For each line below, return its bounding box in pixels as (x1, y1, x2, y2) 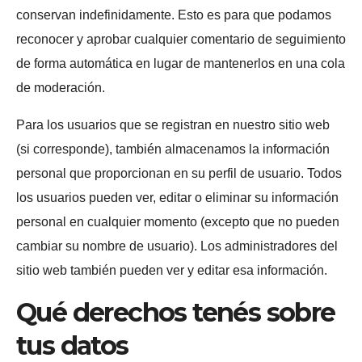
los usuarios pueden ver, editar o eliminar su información (16, 190, 339, 204)
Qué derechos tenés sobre (16, 296, 335, 328)
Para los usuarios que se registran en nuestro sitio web (16, 117, 330, 132)
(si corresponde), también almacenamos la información (16, 141, 330, 156)
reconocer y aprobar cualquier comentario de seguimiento (16, 32, 346, 46)
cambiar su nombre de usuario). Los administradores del (16, 238, 338, 253)
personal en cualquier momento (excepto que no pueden (16, 214, 339, 229)
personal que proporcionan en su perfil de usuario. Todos (16, 166, 342, 180)
